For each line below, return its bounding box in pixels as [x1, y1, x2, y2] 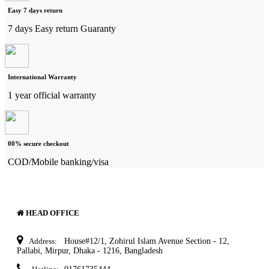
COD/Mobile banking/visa [8, 156, 109, 167]
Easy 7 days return [8, 6, 62, 14]
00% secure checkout [8, 139, 69, 147]
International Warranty [8, 73, 77, 80]
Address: [28, 237, 57, 246]
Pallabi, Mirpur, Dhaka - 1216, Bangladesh [17, 246, 163, 256]
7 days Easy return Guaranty [8, 23, 116, 34]
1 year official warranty [8, 89, 96, 100]
